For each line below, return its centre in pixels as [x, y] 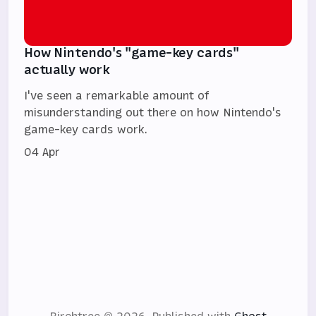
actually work [67, 70]
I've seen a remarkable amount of [117, 96]
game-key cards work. [86, 129]
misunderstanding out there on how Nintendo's [153, 113]
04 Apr [42, 152]
